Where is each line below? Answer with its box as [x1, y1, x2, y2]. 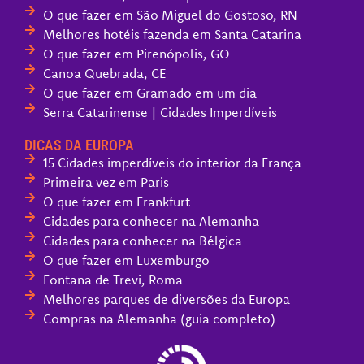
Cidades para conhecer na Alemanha [42, 212, 259, 229]
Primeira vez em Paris [42, 173, 169, 190]
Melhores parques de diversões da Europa [42, 290, 290, 307]
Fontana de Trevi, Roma [42, 271, 183, 288]
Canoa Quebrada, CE [42, 64, 166, 81]
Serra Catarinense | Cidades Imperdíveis [42, 103, 277, 120]
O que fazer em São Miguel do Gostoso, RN [42, 6, 297, 23]
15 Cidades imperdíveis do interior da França [42, 154, 301, 171]
